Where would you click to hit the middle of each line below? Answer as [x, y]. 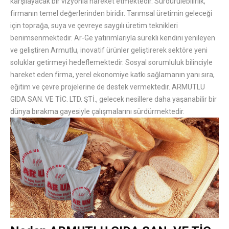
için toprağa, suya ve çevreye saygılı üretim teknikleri [94, 26]
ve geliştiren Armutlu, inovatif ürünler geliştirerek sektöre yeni [109, 50]
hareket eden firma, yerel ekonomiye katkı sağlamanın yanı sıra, [112, 75]
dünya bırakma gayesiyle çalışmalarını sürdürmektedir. [97, 112]
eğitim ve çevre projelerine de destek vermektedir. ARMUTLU [108, 87]
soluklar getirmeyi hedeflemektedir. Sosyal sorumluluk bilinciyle [111, 63]
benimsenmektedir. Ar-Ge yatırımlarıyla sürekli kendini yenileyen [113, 38]
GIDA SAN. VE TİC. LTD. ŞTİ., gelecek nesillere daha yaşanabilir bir [113, 99]
